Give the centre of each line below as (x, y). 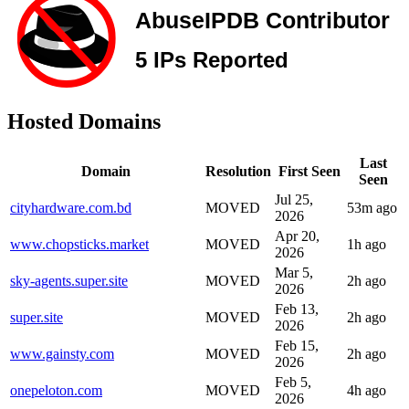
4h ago (367, 390)
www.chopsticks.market (79, 244)
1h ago (367, 244)
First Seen (309, 171)
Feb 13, (297, 309)
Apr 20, (297, 236)
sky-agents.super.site (69, 280)
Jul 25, (294, 199)
